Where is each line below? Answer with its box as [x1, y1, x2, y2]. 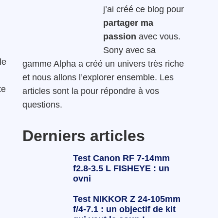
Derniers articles [22, 127, 145, 145]
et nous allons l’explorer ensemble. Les [22, 72, 174, 82]
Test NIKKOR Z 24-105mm [73, 194, 181, 204]
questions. [22, 99, 62, 109]
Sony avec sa [103, 45, 156, 55]
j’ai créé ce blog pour [103, 4, 184, 14]
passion [103, 31, 136, 41]
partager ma [103, 18, 153, 28]
